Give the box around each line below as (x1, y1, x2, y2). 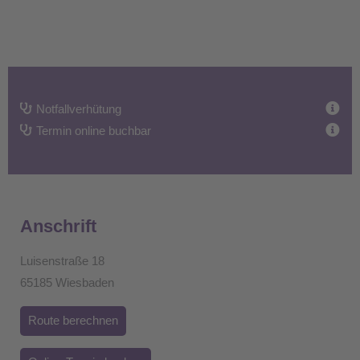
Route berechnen (28, 313, 118, 327)
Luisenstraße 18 (20, 254, 104, 268)
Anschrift (20, 215, 96, 236)
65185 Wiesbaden (20, 276, 114, 289)
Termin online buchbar (36, 124, 151, 137)
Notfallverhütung (36, 102, 121, 116)
